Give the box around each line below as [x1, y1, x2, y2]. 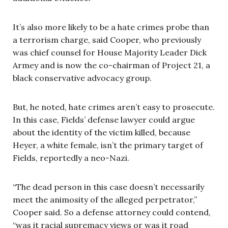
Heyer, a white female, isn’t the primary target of [13, 139, 203, 150]
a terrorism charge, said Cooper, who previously [13, 34, 201, 45]
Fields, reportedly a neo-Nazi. [13, 152, 129, 163]
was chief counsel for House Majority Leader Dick [13, 47, 207, 58]
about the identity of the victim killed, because [13, 127, 190, 137]
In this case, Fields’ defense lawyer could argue [13, 114, 195, 125]
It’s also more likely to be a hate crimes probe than [13, 21, 209, 32]
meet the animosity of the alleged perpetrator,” [13, 194, 197, 205]
